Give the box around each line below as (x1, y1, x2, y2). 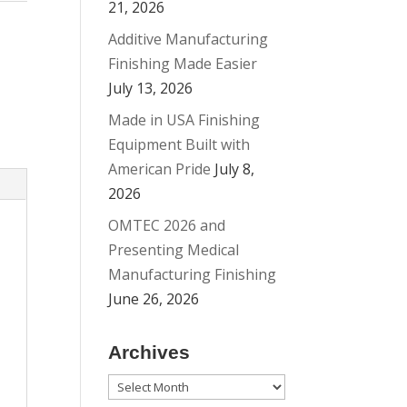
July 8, (214, 159, 255, 179)
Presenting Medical (108, 240, 240, 260)
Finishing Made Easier (108, 54, 258, 74)
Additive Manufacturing (108, 29, 269, 49)
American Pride (108, 159, 212, 179)
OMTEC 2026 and (108, 215, 226, 235)
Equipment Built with (108, 134, 251, 154)
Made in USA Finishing (108, 110, 261, 130)
